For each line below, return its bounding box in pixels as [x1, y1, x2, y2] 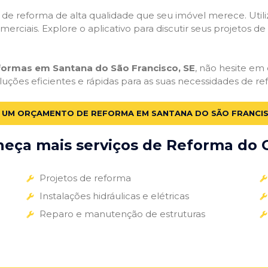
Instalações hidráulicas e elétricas [39, 190, 189, 202]
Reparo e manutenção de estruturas [39, 208, 205, 220]
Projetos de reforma [39, 172, 131, 184]
